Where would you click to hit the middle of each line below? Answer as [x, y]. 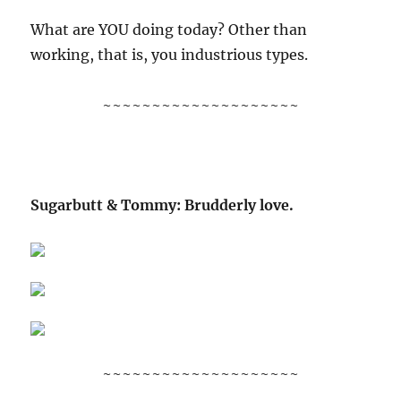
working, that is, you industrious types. [170, 55]
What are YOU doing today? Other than [169, 30]
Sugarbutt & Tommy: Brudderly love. [162, 205]
